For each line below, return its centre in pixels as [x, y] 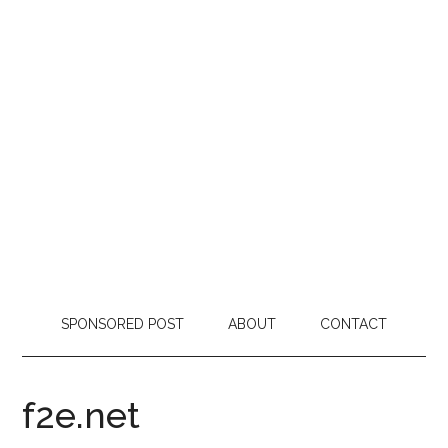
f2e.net [81, 415]
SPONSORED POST [122, 324]
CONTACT [353, 324]
